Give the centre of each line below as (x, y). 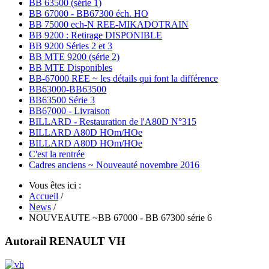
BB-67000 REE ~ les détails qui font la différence (123, 79)
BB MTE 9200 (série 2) (74, 57)
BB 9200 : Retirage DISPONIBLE (95, 35)
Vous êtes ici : (57, 186)
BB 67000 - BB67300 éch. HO (89, 14)
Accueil (44, 196)
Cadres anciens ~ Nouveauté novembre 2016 (114, 165)
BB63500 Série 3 (62, 100)
